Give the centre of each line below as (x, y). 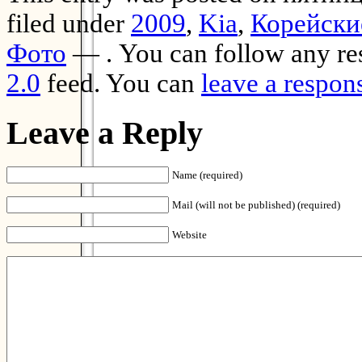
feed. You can (121, 83)
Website (189, 235)
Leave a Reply (105, 133)
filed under (69, 23)
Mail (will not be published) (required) (256, 205)
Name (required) (207, 175)
